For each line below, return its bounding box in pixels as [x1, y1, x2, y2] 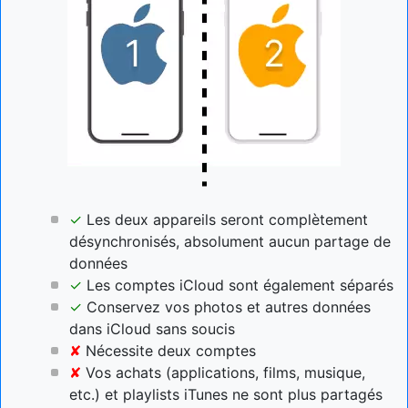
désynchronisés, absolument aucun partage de [69, 231, 391, 250]
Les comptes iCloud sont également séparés [82, 275, 393, 294]
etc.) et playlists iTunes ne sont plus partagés [69, 384, 382, 403]
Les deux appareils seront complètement [82, 209, 368, 229]
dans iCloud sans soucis [69, 319, 235, 338]
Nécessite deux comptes [81, 341, 256, 360]
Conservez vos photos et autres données [82, 297, 371, 316]
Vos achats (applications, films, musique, [81, 362, 365, 382]
